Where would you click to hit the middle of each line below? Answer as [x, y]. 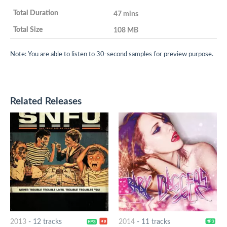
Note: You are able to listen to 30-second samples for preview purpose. [112, 54]
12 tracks [47, 222]
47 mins [126, 14]
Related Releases [46, 101]
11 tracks [156, 222]
